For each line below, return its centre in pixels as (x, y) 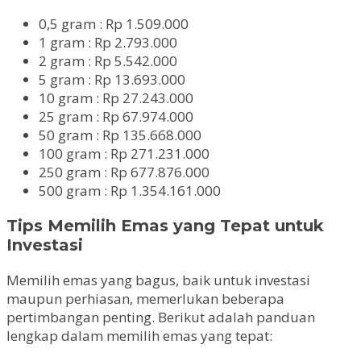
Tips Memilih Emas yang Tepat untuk (165, 226)
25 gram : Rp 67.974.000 (116, 117)
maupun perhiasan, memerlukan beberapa (145, 298)
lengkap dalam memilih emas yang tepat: (139, 335)
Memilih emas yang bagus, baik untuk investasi (158, 280)
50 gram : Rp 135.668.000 (120, 135)
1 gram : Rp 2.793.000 (108, 43)
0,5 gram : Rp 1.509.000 (114, 24)
